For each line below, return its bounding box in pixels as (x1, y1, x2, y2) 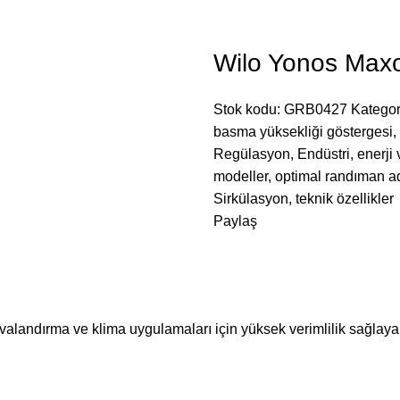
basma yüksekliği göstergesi (213, 123, 393, 139)
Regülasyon (213, 146, 290, 162)
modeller (213, 168, 268, 184)
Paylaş (213, 212, 257, 229)
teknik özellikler (296, 190, 394, 206)
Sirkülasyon (213, 190, 288, 206)
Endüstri (297, 146, 350, 162)
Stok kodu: (213, 101, 284, 117)
